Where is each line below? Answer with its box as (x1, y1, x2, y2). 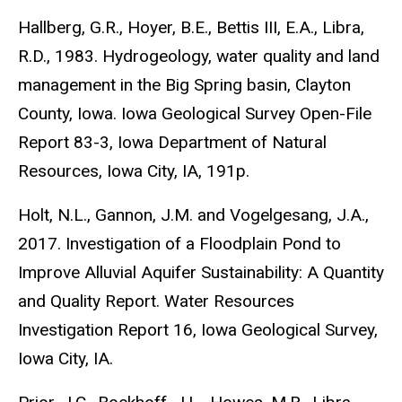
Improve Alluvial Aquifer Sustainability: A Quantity (18, 261, 384, 283)
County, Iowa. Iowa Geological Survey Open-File (18, 103, 371, 125)
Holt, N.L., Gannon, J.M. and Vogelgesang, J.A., (18, 204, 369, 225)
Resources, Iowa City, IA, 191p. (18, 161, 249, 182)
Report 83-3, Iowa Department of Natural (18, 132, 327, 153)
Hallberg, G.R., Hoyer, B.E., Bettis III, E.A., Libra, (18, 17, 364, 39)
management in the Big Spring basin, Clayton (18, 74, 351, 96)
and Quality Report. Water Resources (18, 290, 294, 311)
